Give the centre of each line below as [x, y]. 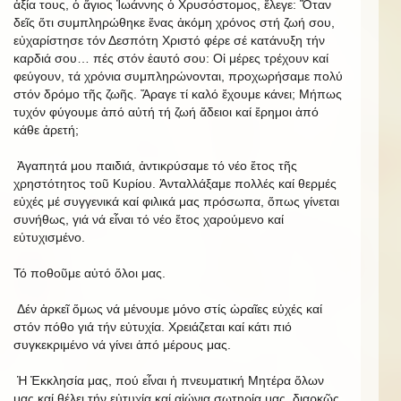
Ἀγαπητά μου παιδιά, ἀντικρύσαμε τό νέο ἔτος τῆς [155, 165]
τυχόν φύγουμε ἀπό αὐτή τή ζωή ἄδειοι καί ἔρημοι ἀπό [166, 111]
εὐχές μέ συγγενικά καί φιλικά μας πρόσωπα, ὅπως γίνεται [176, 201]
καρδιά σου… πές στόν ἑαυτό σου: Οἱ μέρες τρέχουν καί [171, 58]
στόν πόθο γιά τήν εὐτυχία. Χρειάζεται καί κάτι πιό [153, 326]
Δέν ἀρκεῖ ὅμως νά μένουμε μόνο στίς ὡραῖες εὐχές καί [168, 308]
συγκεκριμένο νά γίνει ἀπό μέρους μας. [122, 344]
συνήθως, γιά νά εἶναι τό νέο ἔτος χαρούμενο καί [149, 219]
